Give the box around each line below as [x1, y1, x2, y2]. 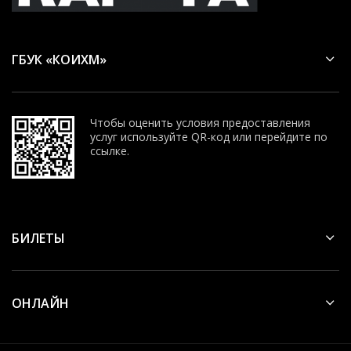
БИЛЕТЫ [12, 229, 65, 247]
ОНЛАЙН [12, 294, 69, 312]
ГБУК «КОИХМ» [12, 50, 107, 68]
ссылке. [90, 143, 129, 158]
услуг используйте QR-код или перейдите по [90, 128, 327, 144]
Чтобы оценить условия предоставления [90, 114, 310, 130]
